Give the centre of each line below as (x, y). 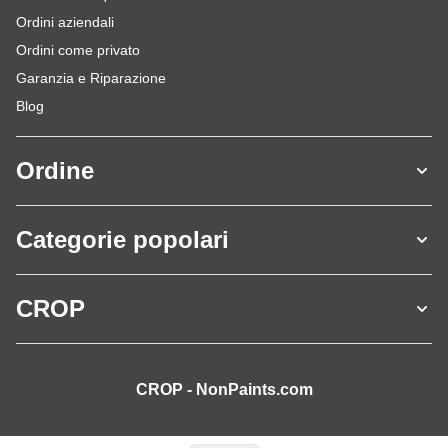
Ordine (55, 171)
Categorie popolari (122, 240)
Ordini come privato (78, 50)
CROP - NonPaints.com (224, 390)
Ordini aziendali (65, 22)
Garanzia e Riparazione (91, 78)
